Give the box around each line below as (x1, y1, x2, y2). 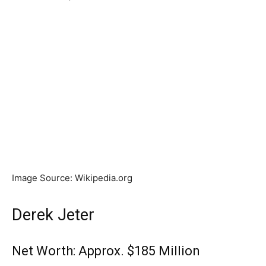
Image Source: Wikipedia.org (12, 172, 132, 183)
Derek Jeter (12, 205, 94, 224)
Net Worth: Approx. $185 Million (12, 243, 200, 258)
